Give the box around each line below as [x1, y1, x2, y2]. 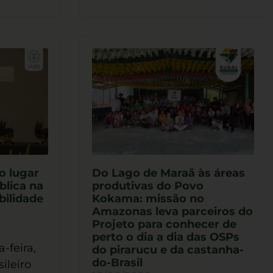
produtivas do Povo [91, 179, 204, 193]
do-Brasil [91, 256, 143, 270]
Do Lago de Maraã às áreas [91, 166, 245, 180]
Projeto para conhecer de [91, 218, 236, 232]
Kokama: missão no [91, 192, 204, 206]
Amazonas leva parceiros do [91, 205, 253, 219]
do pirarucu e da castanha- [91, 243, 244, 257]
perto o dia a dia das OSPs [91, 230, 239, 244]
